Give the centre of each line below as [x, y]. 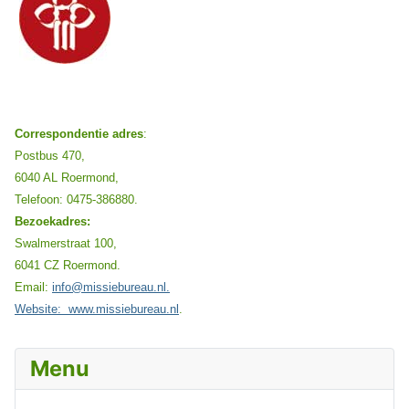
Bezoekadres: [52, 221]
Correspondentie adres [79, 133]
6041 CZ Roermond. [68, 265]
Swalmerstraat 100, [66, 243]
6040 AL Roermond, [67, 177]
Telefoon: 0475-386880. [76, 199]
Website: [42, 309]
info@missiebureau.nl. [111, 287]
